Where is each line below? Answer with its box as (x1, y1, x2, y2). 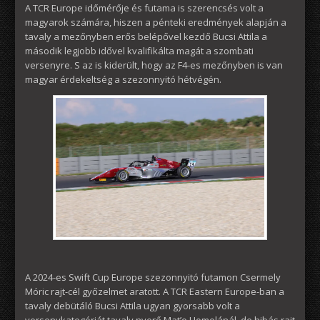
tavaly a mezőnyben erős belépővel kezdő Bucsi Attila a (25, 29, 267, 43)
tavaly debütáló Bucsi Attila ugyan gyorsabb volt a (25, 299, 240, 312)
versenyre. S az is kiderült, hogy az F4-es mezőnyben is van (25, 58, 283, 71)
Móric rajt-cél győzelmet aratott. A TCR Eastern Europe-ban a (25, 284, 284, 298)
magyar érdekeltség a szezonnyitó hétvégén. (25, 72, 221, 86)
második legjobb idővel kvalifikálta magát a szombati (25, 44, 254, 57)
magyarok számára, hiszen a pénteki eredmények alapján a (25, 15, 286, 29)
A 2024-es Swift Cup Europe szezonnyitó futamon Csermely (25, 270, 281, 284)
